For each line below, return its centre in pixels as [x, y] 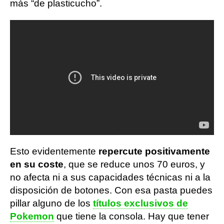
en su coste [37, 164]
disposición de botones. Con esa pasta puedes [111, 190]
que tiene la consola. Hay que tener [131, 216]
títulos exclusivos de [140, 203]
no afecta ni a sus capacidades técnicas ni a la [110, 177]
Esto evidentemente [54, 151]
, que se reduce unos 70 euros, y [134, 164]
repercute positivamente [154, 151]
